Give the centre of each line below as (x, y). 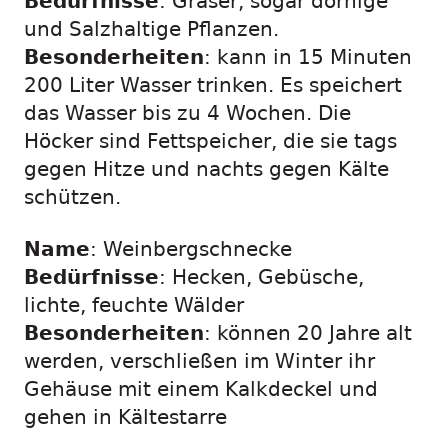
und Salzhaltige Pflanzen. (151, 29)
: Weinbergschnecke (191, 249)
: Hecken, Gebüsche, (261, 277)
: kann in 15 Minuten (308, 57)
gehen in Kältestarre (125, 417)
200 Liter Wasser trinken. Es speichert (213, 85)
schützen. (72, 197)
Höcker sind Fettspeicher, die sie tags (210, 141)
